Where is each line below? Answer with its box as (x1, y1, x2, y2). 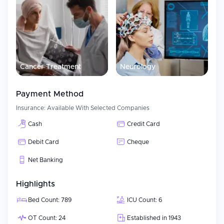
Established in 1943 (127, 215, 181, 221)
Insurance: (16, 105, 47, 111)
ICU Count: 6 (127, 197, 162, 203)
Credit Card (127, 121, 160, 127)
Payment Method (16, 90, 83, 98)
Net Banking (28, 157, 63, 163)
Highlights (16, 180, 55, 188)
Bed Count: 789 (28, 197, 71, 203)
